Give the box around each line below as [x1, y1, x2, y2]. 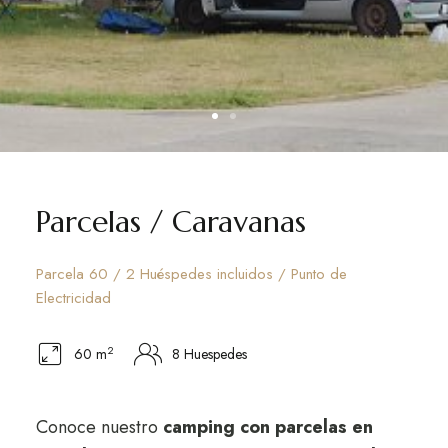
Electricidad [35, 287, 111, 309]
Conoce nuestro [35, 414, 163, 440]
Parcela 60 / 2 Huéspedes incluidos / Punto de [35, 263, 347, 285]
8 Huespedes [171, 344, 247, 364]
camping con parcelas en [162, 414, 373, 440]
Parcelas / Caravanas [35, 203, 306, 240]
